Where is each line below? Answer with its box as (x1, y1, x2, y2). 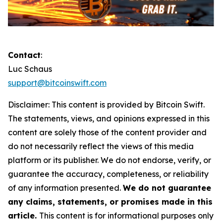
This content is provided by (52, 99, 154, 110)
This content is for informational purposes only (39, 210, 214, 221)
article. (8, 210, 39, 221)
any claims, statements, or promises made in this (8, 196, 213, 207)
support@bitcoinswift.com (8, 77, 107, 88)
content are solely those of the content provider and (8, 127, 207, 137)
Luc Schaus (8, 63, 52, 74)
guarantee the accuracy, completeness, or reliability (8, 168, 209, 179)
